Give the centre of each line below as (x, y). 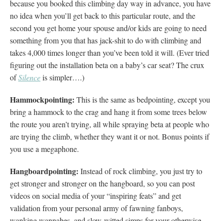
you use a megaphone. (44, 148)
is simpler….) (63, 77)
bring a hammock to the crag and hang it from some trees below (109, 111)
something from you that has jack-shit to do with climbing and (106, 40)
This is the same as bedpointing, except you (143, 99)
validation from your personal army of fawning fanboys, (96, 208)
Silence (29, 77)
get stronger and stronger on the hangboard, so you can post (102, 183)
